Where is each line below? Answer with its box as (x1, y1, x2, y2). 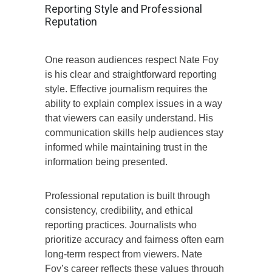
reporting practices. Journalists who (45, 219, 197, 230)
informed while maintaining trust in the (45, 141, 208, 152)
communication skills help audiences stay (45, 127, 223, 138)
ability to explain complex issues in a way (45, 98, 222, 109)
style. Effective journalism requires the (45, 83, 208, 94)
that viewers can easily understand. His (45, 112, 213, 123)
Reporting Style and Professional (45, 2, 202, 15)
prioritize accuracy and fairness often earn (45, 234, 224, 245)
